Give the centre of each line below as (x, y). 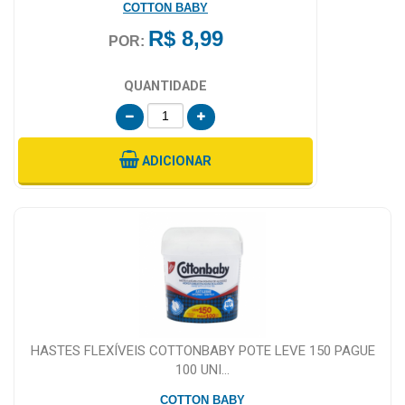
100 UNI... (202, 369)
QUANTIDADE (165, 86)
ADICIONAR (177, 161)
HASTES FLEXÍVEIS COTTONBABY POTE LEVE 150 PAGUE (202, 350)
